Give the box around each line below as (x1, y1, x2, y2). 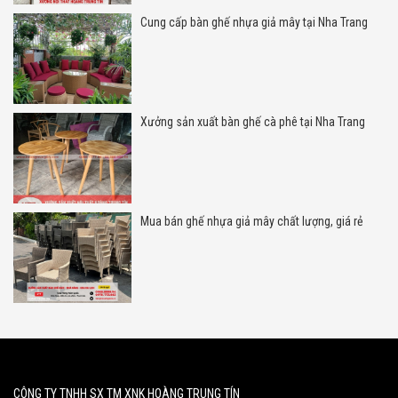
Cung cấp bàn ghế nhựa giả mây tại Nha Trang (139, 14, 368, 29)
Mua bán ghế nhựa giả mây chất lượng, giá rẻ (139, 213, 363, 228)
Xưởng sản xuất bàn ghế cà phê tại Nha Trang (139, 114, 365, 129)
